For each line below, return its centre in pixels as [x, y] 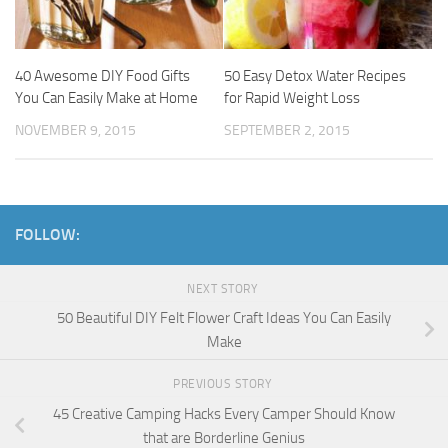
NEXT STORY [224, 288]
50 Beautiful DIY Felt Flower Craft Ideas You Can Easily [224, 318]
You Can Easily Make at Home [106, 98]
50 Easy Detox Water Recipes [315, 76]
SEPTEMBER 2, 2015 [287, 131]
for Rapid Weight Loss [292, 98]
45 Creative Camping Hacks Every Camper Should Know [224, 413]
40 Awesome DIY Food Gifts [102, 76]
